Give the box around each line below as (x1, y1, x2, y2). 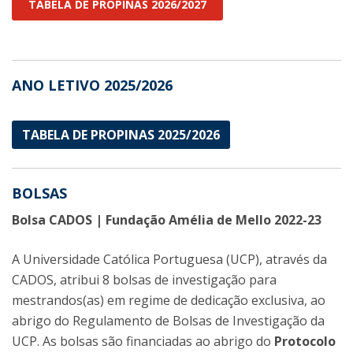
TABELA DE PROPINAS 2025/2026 (22, 126, 220, 143)
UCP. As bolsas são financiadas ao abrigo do (12, 333, 274, 350)
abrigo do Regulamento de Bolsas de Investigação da (12, 312, 325, 329)
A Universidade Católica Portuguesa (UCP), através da (12, 251, 327, 268)
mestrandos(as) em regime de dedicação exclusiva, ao (12, 292, 325, 309)
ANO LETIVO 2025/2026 (12, 76, 173, 95)
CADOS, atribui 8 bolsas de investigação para (12, 271, 277, 288)
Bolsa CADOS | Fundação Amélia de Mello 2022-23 (12, 211, 321, 229)
